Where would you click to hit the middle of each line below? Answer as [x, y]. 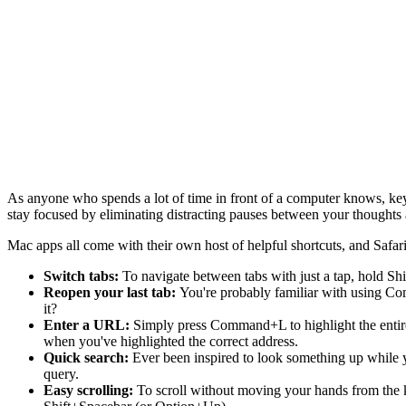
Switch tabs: [83, 275]
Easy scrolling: [90, 390]
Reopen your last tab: [111, 292]
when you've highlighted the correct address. [173, 341]
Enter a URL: [88, 324]
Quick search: [88, 357]
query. [63, 373]
